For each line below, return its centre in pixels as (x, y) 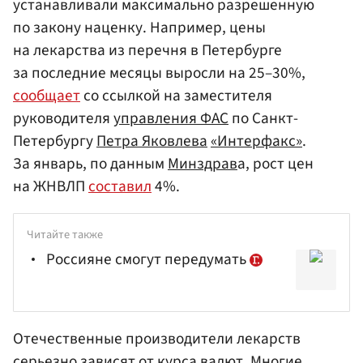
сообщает (47, 95)
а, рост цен (275, 163)
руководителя (63, 118)
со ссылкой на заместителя (176, 95)
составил (120, 186)
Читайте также (65, 234)
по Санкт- (263, 118)
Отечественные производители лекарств (157, 339)
